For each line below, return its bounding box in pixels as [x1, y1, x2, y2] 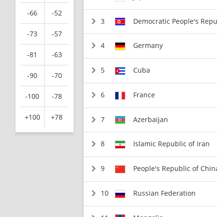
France [133, 90, 155, 99]
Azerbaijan [133, 114, 169, 124]
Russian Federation [133, 188, 196, 198]
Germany [133, 41, 163, 50]
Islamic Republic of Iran [133, 139, 210, 149]
